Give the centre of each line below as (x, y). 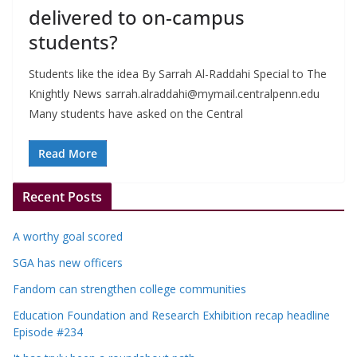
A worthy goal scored (68, 236)
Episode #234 (48, 331)
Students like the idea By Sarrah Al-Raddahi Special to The (178, 73)
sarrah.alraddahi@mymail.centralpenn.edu (212, 93)
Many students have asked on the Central (136, 113)
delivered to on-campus (137, 17)
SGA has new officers (68, 262)
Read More (68, 153)
